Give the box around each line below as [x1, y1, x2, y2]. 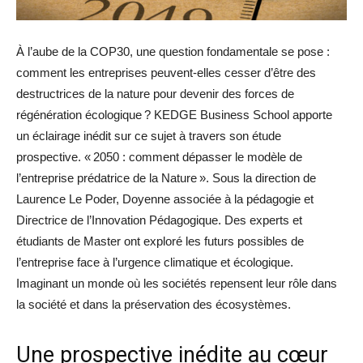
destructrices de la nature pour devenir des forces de [16, 87, 294, 101]
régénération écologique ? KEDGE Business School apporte [16, 108, 332, 122]
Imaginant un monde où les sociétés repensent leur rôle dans [16, 276, 337, 291]
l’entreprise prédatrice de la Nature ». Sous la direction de [16, 171, 316, 186]
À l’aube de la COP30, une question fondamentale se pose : [16, 45, 330, 59]
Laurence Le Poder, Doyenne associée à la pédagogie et [16, 192, 314, 207]
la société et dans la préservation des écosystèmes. [16, 297, 291, 312]
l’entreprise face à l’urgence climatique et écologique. [16, 255, 293, 270]
